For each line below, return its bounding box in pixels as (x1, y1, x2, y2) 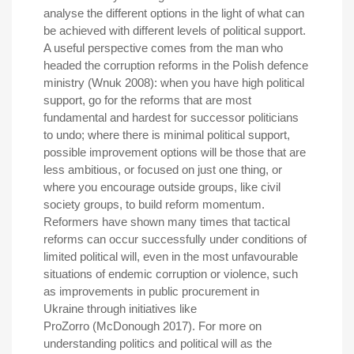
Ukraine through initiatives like (43, 301, 197, 315)
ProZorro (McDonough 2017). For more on (43, 318, 262, 333)
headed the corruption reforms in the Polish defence (43, 58, 308, 72)
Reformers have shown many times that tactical (43, 214, 290, 228)
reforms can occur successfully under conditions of (43, 232, 307, 246)
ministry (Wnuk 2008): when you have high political (43, 75, 304, 89)
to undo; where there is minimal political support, (43, 127, 290, 141)
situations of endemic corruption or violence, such (43, 266, 298, 281)
